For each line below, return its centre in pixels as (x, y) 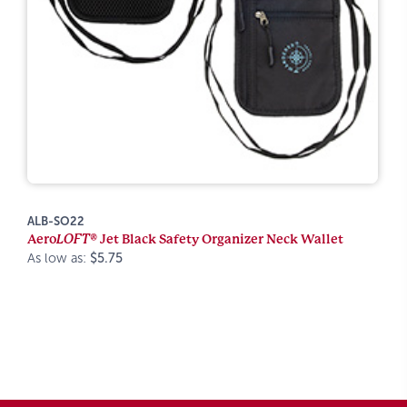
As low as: (59, 258)
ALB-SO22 (56, 221)
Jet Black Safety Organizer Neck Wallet (220, 239)
